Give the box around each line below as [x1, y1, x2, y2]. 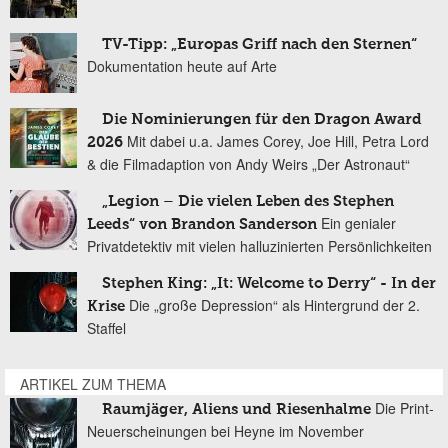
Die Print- [375, 397, 434, 418]
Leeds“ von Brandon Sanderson [87, 216, 317, 232]
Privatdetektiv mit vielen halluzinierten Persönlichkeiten [87, 235, 432, 256]
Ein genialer [321, 212, 396, 233]
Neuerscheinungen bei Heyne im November [87, 420, 364, 441]
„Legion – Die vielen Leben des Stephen [102, 193, 394, 209]
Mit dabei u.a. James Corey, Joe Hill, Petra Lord [127, 130, 429, 151]
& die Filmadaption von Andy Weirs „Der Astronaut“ [87, 153, 410, 174]
